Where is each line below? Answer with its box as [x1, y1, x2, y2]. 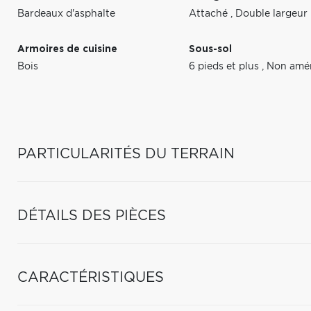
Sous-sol [189, 44, 233, 54]
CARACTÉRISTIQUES [17, 271, 164, 285]
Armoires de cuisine [17, 44, 117, 54]
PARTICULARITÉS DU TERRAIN [17, 147, 235, 161]
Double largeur [235, 9, 308, 19]
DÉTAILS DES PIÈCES [17, 209, 166, 223]
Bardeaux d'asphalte [17, 9, 115, 19]
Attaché [189, 9, 231, 19]
